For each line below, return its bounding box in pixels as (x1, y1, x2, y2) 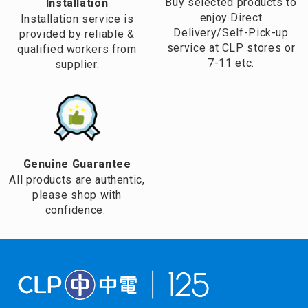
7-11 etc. (208, 56, 254, 69)
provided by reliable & (19, 27, 135, 41)
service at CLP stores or (166, 41, 296, 54)
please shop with (32, 188, 122, 201)
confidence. (45, 203, 109, 217)
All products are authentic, (9, 173, 145, 186)
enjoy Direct (199, 10, 263, 24)
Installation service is (20, 12, 134, 25)
